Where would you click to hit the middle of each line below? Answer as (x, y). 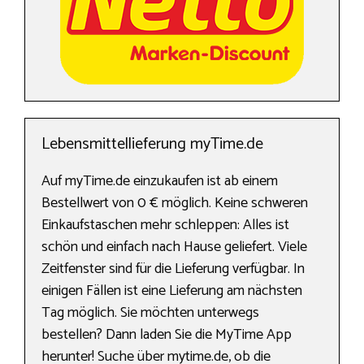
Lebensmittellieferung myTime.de (152, 145)
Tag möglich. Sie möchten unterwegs (150, 313)
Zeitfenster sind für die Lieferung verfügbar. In (173, 269)
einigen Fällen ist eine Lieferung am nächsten (172, 291)
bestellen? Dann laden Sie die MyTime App (167, 335)
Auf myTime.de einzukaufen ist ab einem (160, 182)
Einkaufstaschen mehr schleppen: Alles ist (165, 225)
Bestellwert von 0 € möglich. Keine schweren (175, 204)
